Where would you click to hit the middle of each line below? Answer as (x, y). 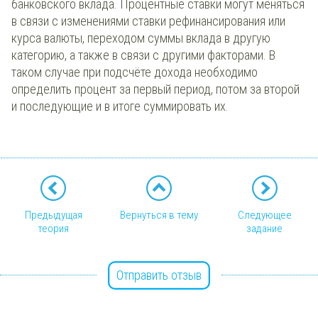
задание (265, 228)
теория (54, 228)
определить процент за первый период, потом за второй (155, 89)
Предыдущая (53, 215)
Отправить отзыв (159, 275)
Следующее (264, 215)
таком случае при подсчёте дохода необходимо (135, 72)
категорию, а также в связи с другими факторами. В (143, 55)
